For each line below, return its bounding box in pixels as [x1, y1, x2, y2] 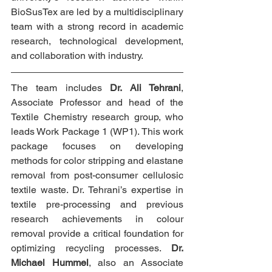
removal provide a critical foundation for [11, 227, 183, 239]
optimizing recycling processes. [11, 242, 171, 254]
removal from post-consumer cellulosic [11, 169, 183, 181]
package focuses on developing [11, 140, 183, 152]
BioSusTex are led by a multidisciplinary [11, 5, 183, 18]
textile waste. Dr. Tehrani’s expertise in [11, 183, 183, 195]
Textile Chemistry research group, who [11, 110, 183, 123]
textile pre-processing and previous [11, 198, 183, 210]
